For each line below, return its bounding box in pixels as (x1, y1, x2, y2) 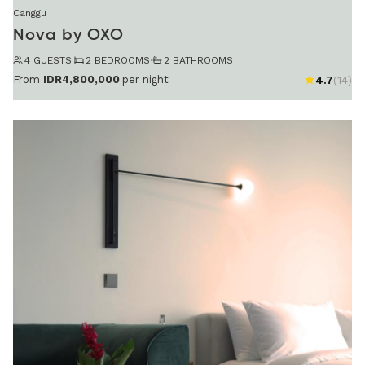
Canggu (13, 7, 46, 20)
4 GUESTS (24, 55, 72, 67)
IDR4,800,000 (43, 73, 120, 86)
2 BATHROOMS (164, 55, 233, 67)
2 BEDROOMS (86, 55, 150, 67)
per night (122, 73, 169, 86)
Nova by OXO (13, 28, 124, 45)
